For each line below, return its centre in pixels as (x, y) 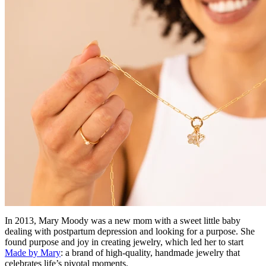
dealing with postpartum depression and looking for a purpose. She (130, 231)
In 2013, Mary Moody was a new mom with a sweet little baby (123, 220)
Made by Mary (33, 252)
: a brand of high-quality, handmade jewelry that (150, 252)
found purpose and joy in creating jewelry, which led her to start (124, 242)
